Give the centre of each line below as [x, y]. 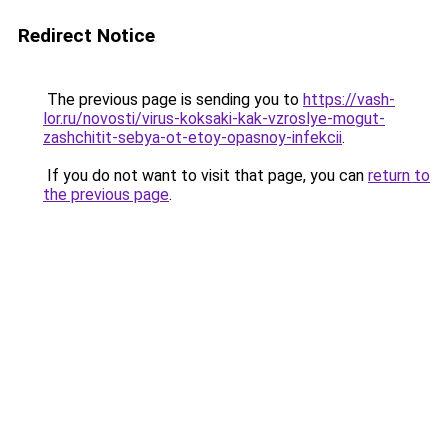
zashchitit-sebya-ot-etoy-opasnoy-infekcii [192, 137]
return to [399, 175]
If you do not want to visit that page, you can [205, 175]
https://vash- [349, 99]
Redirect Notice [86, 35]
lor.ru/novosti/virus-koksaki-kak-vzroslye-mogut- [214, 118]
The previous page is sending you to [173, 99]
